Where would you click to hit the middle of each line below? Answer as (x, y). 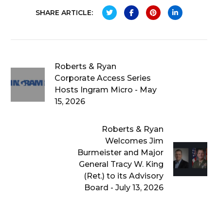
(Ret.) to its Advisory (123, 176)
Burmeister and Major (120, 152)
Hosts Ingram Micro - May (106, 90)
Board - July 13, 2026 (124, 187)
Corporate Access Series (103, 78)
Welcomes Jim (134, 141)
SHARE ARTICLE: (64, 12)
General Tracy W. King (121, 164)
